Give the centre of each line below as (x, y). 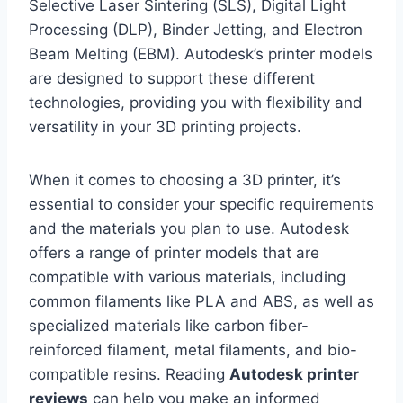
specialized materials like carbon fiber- (169, 325)
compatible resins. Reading (129, 374)
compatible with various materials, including (187, 277)
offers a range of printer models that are (174, 252)
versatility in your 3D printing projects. (165, 126)
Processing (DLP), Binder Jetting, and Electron (196, 29)
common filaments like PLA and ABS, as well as (201, 301)
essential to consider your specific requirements (201, 204)
